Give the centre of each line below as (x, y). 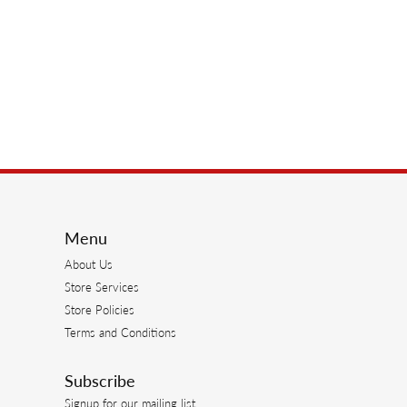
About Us (89, 264)
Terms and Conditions (120, 333)
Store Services (102, 287)
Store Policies (99, 310)
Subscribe (100, 381)
